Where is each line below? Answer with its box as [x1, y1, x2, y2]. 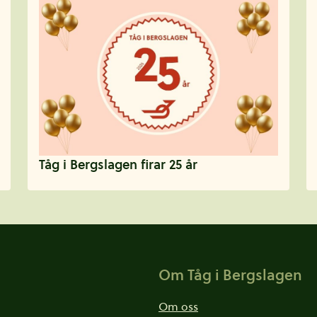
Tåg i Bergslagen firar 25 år [38, 155, 197, 173]
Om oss [158, 298, 198, 314]
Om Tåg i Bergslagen [158, 265, 302, 285]
